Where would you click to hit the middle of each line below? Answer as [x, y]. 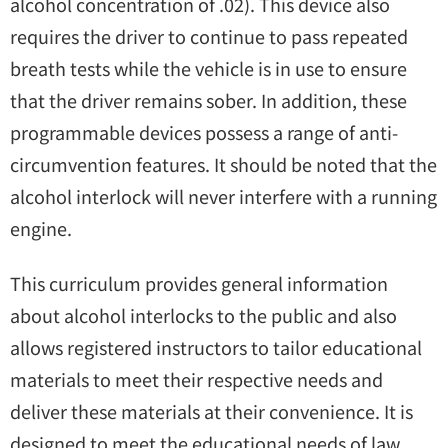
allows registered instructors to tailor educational [216, 347]
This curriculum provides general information [199, 283]
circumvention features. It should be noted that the [223, 163]
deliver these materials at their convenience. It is [211, 411]
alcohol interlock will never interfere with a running [223, 195]
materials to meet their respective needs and [196, 379]
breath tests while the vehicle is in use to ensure [208, 67]
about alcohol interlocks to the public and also [203, 315]
